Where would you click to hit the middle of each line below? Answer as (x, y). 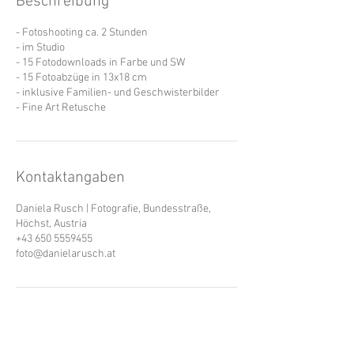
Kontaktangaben (70, 178)
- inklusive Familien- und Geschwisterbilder (118, 93)
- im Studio (40, 48)
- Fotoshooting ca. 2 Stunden (82, 33)
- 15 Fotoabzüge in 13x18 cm (81, 78)
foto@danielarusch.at (66, 254)
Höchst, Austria (51, 224)
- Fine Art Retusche (61, 108)
